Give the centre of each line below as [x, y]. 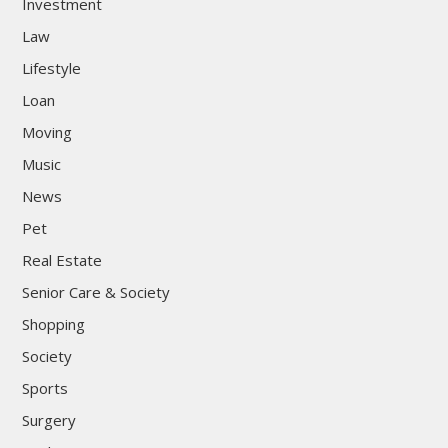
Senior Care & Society [95, 292]
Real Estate [61, 260]
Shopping [53, 324]
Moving [46, 132]
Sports [44, 388]
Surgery [48, 420]
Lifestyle [51, 68]
